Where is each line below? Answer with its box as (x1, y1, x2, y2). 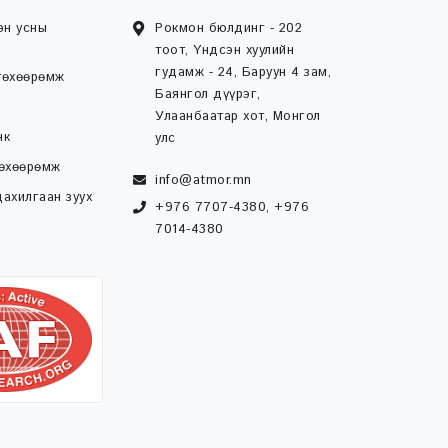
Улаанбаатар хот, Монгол (155, 106, 321, 126)
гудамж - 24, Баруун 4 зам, (155, 62, 331, 82)
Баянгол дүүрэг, (155, 84, 261, 104)
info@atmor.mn (155, 170, 252, 190)
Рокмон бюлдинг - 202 (155, 18, 302, 38)
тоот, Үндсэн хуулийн (155, 40, 294, 60)
